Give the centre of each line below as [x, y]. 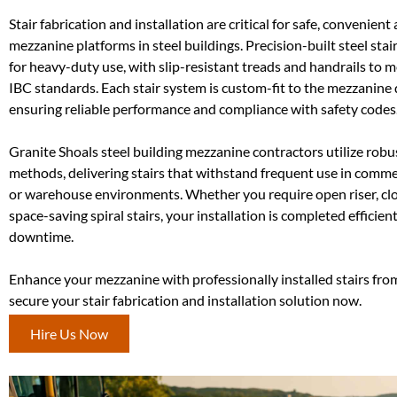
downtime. [41, 236]
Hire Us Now [69, 334]
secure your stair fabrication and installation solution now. [185, 300]
